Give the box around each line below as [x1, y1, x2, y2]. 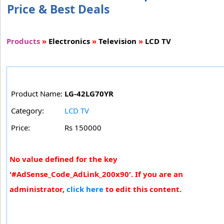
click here [66, 183, 103, 194]
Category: [11, 105, 44, 115]
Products [6, 35, 40, 46]
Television [98, 35, 136, 46]
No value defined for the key [9, 153, 117, 164]
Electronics [48, 35, 90, 46]
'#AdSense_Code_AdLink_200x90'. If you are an [9, 168, 183, 179]
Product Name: [11, 88, 62, 98]
